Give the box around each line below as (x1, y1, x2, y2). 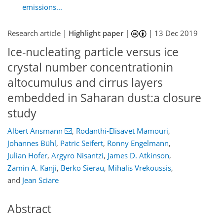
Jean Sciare (22, 175, 59, 185)
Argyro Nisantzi (51, 150, 104, 160)
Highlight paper (69, 28, 123, 38)
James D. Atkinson (108, 150, 169, 160)
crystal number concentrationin (7, 60, 173, 75)
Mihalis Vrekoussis (108, 162, 171, 173)
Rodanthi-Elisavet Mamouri (75, 125, 168, 136)
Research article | (7, 28, 69, 38)
